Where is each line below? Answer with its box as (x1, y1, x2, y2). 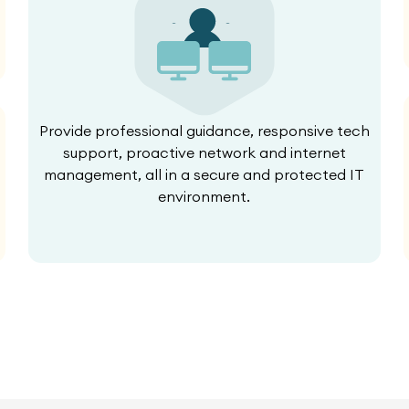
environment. (158, 186, 251, 205)
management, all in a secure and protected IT (44, 164, 365, 184)
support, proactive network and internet (62, 142, 346, 162)
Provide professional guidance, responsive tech (38, 121, 370, 140)
